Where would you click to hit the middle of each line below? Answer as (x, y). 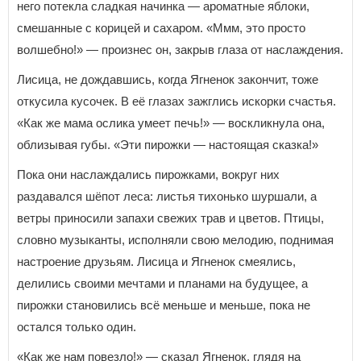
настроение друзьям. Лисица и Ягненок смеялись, (156, 261)
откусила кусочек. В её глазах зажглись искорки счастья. (176, 101)
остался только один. (77, 326)
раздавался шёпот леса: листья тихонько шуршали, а (167, 196)
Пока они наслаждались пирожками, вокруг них (148, 174)
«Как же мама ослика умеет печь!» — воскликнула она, (171, 122)
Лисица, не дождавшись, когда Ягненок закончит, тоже (168, 79)
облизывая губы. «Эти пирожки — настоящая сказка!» (168, 144)
